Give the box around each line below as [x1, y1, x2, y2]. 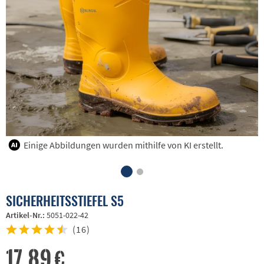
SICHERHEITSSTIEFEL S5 [6, 191, 124, 210]
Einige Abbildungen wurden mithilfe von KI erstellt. [24, 139, 223, 151]
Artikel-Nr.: [6, 210, 47, 221]
